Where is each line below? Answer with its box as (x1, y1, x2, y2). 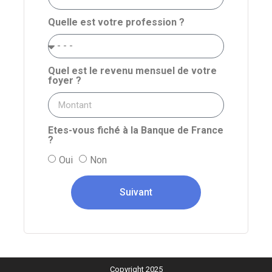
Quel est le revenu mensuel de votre (48, 65, 217, 77)
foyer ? (48, 75, 81, 87)
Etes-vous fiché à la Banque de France (48, 124, 223, 137)
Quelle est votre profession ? (48, 16, 185, 29)
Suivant (120, 186, 152, 198)
